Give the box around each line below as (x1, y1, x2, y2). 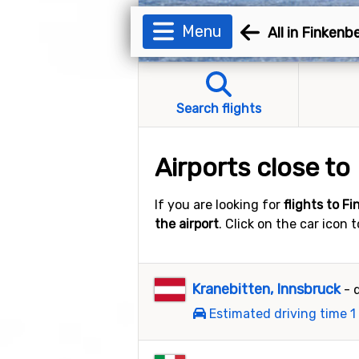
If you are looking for (155, 197, 284, 212)
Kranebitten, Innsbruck (192, 280, 341, 298)
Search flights (175, 101, 261, 116)
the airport (155, 216, 219, 232)
